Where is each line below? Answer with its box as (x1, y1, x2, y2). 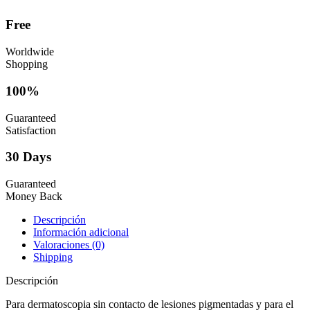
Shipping (33, 251, 73, 264)
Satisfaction (6, 124, 56, 136)
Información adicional (33, 226, 129, 239)
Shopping (6, 58, 48, 71)
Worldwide (6, 46, 54, 58)
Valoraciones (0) (33, 239, 104, 251)
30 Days (6, 149, 51, 165)
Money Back (6, 190, 62, 203)
